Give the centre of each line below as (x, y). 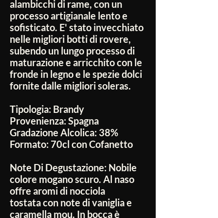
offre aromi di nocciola (57, 191)
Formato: (30, 144)
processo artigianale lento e (69, 16)
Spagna (83, 121)
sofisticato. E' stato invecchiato (77, 27)
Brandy (69, 109)
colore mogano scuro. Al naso (72, 179)
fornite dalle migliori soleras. (70, 86)
